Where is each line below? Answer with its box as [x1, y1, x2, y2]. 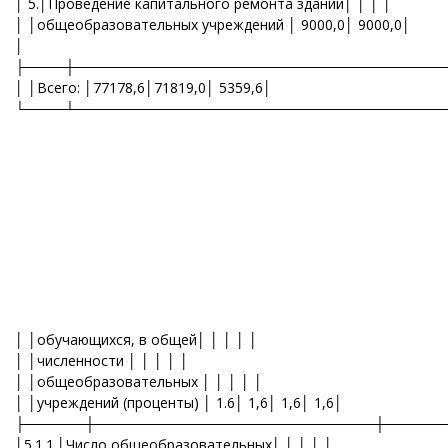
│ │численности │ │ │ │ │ [15, 351, 189, 370]
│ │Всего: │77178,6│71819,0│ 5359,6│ [15, 78, 272, 97]
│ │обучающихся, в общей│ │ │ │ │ [15, 330, 258, 349]
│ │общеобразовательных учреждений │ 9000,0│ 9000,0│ [15, 15, 411, 34]
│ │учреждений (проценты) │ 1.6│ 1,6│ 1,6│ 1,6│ [15, 393, 343, 412]
